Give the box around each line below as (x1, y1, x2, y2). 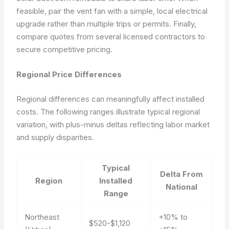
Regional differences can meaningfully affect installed (16, 94, 205, 104)
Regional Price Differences (16, 70, 122, 79)
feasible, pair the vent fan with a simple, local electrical (16, 6, 208, 16)
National (165, 181, 197, 192)
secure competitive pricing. (16, 44, 113, 54)
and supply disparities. (16, 132, 95, 142)
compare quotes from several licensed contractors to (16, 32, 205, 41)
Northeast (25, 212, 60, 222)
